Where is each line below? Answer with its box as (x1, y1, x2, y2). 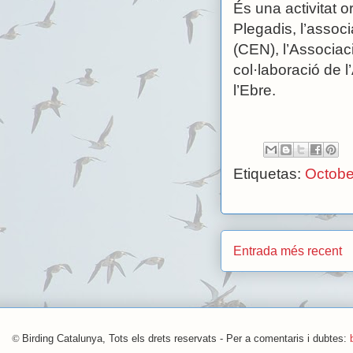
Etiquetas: (233, 165, 305, 182)
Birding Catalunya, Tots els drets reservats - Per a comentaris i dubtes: (22, 333, 350, 345)
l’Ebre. (233, 81, 276, 98)
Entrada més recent (233, 243, 342, 258)
